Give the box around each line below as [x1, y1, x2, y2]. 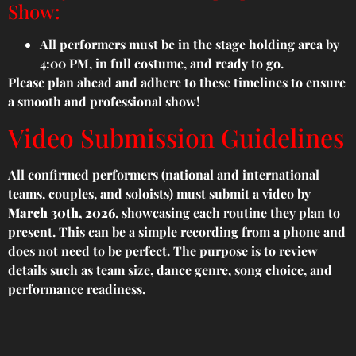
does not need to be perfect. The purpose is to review [8, 242, 318, 260]
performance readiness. [8, 281, 145, 298]
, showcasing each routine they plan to [115, 204, 340, 222]
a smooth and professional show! [8, 92, 200, 110]
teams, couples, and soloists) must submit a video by [8, 185, 311, 203]
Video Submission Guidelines [8, 120, 344, 155]
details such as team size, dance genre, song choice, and [8, 261, 332, 279]
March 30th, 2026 [8, 204, 115, 222]
